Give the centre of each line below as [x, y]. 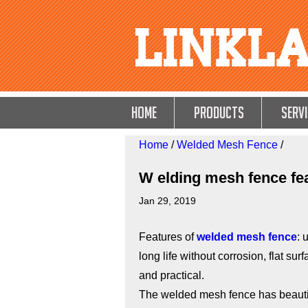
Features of [168, 237]
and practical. [172, 275]
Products [219, 112]
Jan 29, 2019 [167, 201]
